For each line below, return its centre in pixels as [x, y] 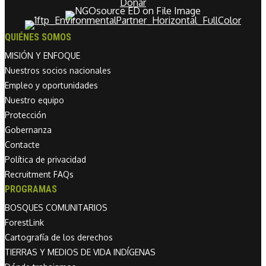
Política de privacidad [45, 160]
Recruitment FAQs [39, 175]
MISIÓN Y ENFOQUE [42, 56]
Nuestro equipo [34, 100]
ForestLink [24, 223]
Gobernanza [28, 130]
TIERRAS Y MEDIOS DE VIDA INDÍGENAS [80, 252]
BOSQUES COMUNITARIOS [56, 208]
